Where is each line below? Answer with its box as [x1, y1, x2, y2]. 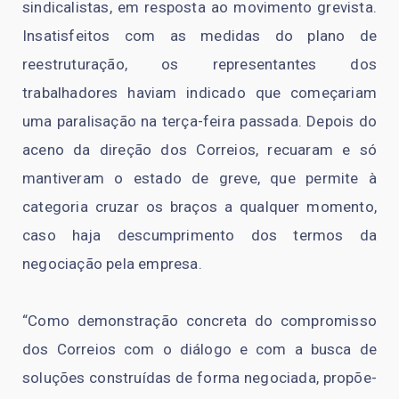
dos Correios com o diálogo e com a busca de [22, 339, 377, 358]
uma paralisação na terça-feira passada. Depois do [22, 111, 377, 130]
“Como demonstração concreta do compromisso [22, 311, 377, 330]
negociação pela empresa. [22, 254, 202, 273]
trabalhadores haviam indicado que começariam [22, 83, 377, 102]
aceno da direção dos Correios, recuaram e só [22, 140, 377, 159]
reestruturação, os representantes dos [22, 54, 377, 73]
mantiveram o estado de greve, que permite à [22, 168, 377, 187]
